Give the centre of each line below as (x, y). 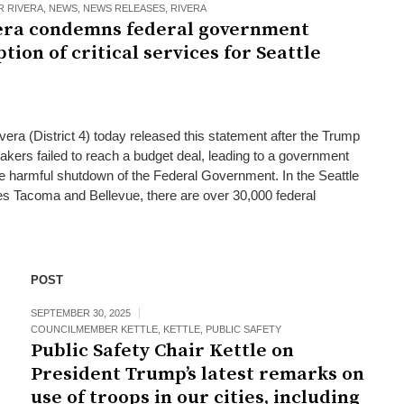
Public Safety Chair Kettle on (162, 351)
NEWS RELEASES (124, 8)
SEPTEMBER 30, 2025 (80, 313)
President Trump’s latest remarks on (197, 374)
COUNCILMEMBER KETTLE (94, 329)
